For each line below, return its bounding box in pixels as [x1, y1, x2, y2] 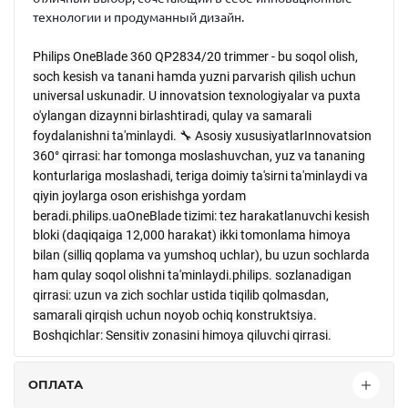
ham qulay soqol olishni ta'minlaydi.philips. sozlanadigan [33, 268, 352, 283]
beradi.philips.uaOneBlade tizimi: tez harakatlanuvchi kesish [33, 208, 370, 223]
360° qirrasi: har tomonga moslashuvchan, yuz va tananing [33, 148, 365, 163]
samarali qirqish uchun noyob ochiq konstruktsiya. [33, 307, 317, 322]
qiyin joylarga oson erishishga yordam [33, 188, 246, 203]
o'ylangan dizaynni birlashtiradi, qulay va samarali [33, 108, 311, 124]
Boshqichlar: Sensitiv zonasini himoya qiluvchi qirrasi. [33, 327, 331, 342]
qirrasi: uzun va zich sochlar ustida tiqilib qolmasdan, [33, 287, 329, 302]
